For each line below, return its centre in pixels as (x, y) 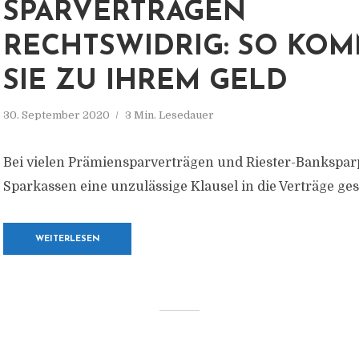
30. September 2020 (56, 115)
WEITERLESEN (67, 239)
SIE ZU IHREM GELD (145, 82)
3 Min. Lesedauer (169, 115)
